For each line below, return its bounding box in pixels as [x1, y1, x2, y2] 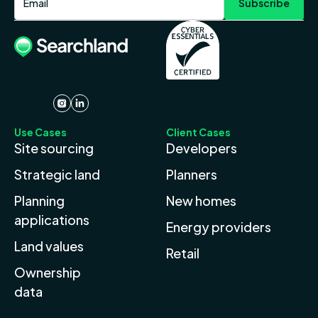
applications [14, 211, 89, 228]
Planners [166, 165, 217, 182]
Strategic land [14, 165, 100, 182]
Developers [166, 139, 237, 156]
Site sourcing [14, 139, 94, 156]
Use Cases [14, 125, 67, 138]
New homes [166, 192, 236, 209]
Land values [14, 237, 84, 254]
